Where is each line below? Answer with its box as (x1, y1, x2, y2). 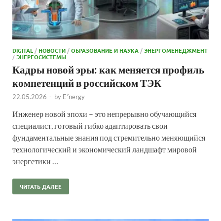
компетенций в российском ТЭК (12, 76, 161, 89)
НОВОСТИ (38, 46, 66, 55)
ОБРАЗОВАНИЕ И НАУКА (71, 46, 139, 55)
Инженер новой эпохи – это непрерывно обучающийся (12, 109, 196, 119)
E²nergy (63, 93, 85, 101)
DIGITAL (12, 46, 33, 55)
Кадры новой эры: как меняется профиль (12, 63, 204, 76)
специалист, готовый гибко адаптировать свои (12, 121, 168, 131)
